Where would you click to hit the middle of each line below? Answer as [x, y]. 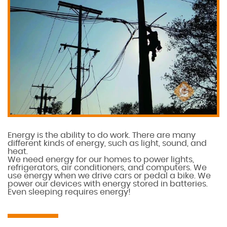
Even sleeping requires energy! [69, 192]
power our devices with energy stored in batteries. [108, 184]
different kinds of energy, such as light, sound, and [107, 143]
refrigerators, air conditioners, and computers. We [107, 167]
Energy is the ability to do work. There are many [102, 135]
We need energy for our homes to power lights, [101, 159]
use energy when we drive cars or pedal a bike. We [109, 176]
